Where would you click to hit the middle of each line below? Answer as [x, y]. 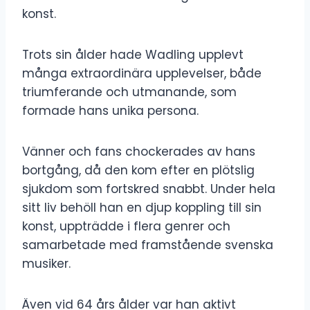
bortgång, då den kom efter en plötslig [138, 170]
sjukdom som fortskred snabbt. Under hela [149, 189]
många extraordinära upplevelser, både [142, 73]
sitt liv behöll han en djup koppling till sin [142, 207]
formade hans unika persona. [110, 110]
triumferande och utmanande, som [129, 92]
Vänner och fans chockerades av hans [139, 151]
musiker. [46, 263]
